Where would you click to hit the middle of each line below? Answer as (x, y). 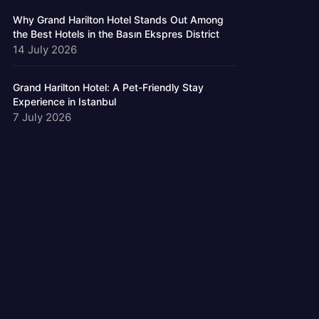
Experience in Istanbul (65, 102)
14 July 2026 (45, 50)
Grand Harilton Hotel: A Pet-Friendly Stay (109, 88)
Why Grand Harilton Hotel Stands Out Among (119, 20)
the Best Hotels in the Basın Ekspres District (116, 34)
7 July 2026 (42, 117)
